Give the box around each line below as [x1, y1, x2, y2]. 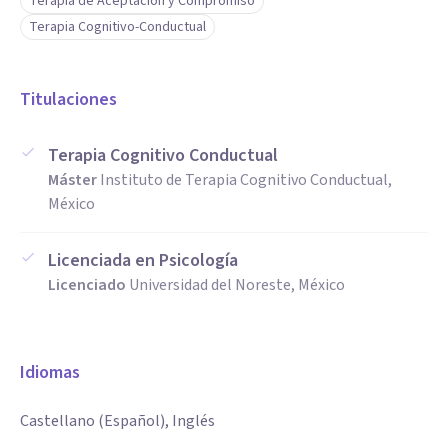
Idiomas [20, 360, 80, 385]
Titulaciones [20, 87, 117, 112]
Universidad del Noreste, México [129, 274, 345, 296]
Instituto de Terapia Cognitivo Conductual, [100, 169, 392, 191]
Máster [48, 169, 97, 191]
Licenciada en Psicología [48, 248, 238, 273]
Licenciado [48, 274, 126, 296]
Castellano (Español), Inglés [20, 410, 215, 432]
